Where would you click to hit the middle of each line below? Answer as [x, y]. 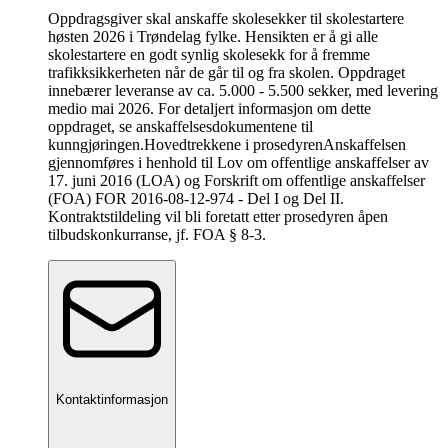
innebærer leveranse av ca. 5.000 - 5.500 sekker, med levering [243, 91]
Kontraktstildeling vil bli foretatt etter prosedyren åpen [218, 217]
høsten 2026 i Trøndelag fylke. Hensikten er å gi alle [213, 37]
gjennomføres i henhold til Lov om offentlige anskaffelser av [238, 163]
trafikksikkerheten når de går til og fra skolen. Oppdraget [226, 73]
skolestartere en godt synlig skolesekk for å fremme [209, 55]
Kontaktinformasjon [112, 399]
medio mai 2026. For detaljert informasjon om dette [209, 109]
